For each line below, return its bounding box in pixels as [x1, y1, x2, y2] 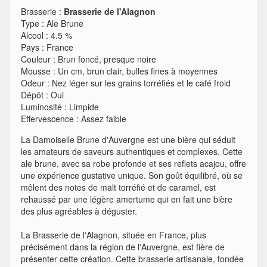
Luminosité [21, 101, 62, 113]
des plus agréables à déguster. [21, 205, 137, 217]
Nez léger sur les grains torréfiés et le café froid [52, 77, 231, 89]
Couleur [21, 53, 51, 65]
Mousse [21, 65, 51, 77]
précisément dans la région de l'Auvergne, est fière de [21, 241, 225, 253]
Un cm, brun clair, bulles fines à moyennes [58, 65, 218, 77]
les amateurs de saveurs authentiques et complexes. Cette [21, 145, 243, 157]
